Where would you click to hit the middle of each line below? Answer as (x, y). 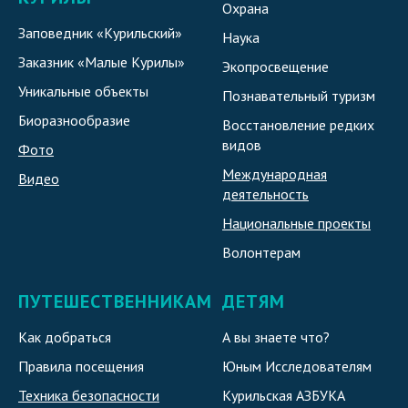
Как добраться (65, 337)
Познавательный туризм (299, 96)
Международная (275, 174)
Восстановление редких (298, 125)
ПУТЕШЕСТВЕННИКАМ (115, 302)
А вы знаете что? (276, 337)
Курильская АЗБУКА (284, 396)
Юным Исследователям (297, 367)
